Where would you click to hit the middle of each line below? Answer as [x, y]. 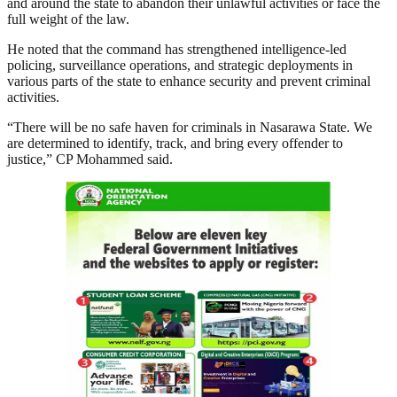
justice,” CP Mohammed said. [90, 160]
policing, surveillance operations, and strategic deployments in [180, 66]
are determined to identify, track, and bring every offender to [175, 144]
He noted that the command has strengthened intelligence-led [177, 50]
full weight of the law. [68, 19]
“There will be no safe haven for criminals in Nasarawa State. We [190, 128]
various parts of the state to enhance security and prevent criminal [189, 82]
